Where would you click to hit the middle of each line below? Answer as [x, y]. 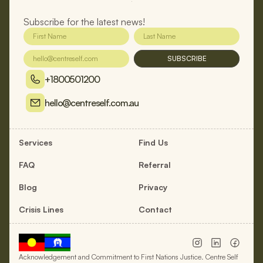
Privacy [153, 187]
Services [36, 142]
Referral [155, 165]
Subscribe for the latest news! [84, 22]
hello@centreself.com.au [92, 103]
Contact [155, 209]
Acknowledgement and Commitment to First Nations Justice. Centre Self [129, 257]
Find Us [153, 142]
